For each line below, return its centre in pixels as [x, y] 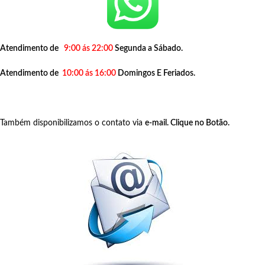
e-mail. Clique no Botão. [187, 123]
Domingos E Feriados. [156, 73]
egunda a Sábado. [151, 48]
